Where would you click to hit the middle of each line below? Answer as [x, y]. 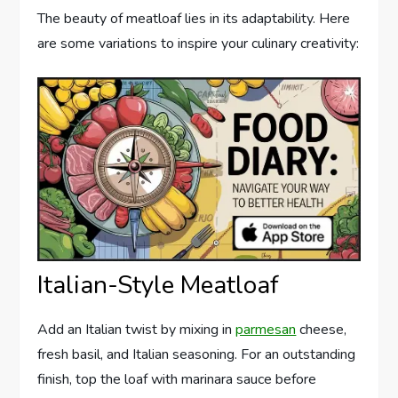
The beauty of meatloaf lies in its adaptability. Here [194, 18]
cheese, [322, 330]
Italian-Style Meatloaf [159, 286]
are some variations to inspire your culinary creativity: [199, 43]
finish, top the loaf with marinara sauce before [177, 380]
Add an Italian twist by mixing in [137, 330]
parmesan [266, 330]
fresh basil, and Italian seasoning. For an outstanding [197, 355]
